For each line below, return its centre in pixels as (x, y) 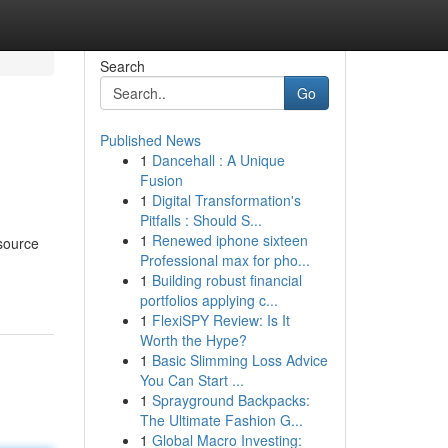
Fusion (161, 180)
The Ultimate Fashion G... (221, 420)
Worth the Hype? (193, 340)
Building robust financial (226, 280)
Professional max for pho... (224, 260)
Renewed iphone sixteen (229, 240)
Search (122, 66)
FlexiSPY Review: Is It (220, 320)
